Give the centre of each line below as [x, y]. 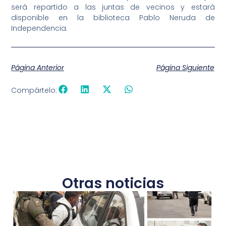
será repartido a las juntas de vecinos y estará [113, 7]
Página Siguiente [185, 68]
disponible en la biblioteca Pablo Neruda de [113, 18]
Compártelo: [34, 90]
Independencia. [40, 28]
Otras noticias [113, 183]
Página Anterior [38, 68]
